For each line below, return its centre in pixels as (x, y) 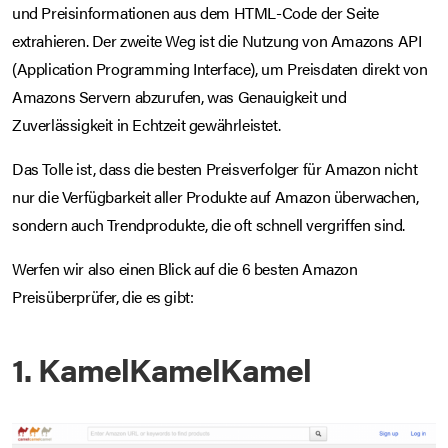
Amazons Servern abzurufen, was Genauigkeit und (179, 97)
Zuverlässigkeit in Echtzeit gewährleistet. (146, 125)
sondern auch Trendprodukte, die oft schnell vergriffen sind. (209, 225)
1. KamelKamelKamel (161, 369)
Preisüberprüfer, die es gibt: (103, 297)
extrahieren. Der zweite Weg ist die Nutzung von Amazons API (217, 41)
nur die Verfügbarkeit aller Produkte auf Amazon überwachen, (215, 197)
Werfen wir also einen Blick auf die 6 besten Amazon (185, 269)
